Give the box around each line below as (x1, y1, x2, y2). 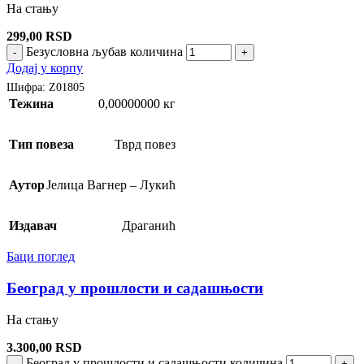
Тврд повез (115, 137, 175, 152)
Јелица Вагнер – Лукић (46, 178, 175, 193)
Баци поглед (6, 249, 75, 264)
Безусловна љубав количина (26, 44, 183, 58)
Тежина (9, 97, 54, 111)
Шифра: (6, 80, 49, 94)
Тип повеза (9, 137, 74, 152)
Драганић (122, 219, 175, 233)
